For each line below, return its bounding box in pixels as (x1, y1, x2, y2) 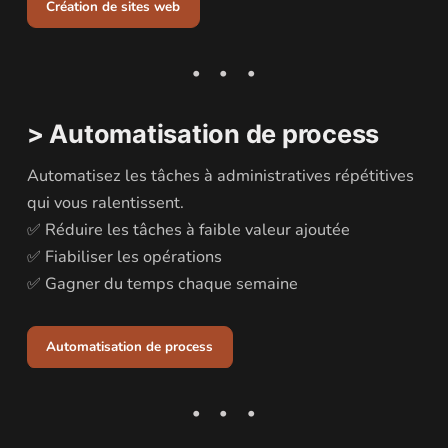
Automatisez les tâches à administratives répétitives (26, 165, 414, 188)
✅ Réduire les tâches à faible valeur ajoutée (26, 219, 350, 242)
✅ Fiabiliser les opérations (26, 246, 222, 269)
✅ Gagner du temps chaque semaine (26, 273, 298, 296)
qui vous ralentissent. (26, 192, 184, 215)
